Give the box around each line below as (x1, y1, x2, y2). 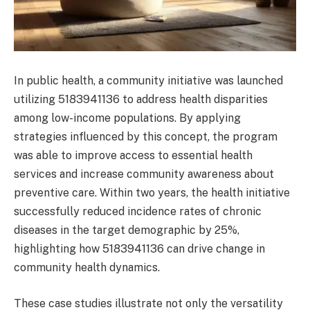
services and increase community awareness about (14, 167, 274, 181)
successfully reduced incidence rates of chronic (14, 205, 262, 219)
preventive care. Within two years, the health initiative (14, 186, 290, 200)
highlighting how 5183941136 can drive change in (14, 242, 265, 256)
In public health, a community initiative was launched (14, 74, 283, 88)
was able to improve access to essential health (14, 149, 253, 163)
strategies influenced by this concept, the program (14, 130, 277, 144)
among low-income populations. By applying (14, 111, 241, 125)
